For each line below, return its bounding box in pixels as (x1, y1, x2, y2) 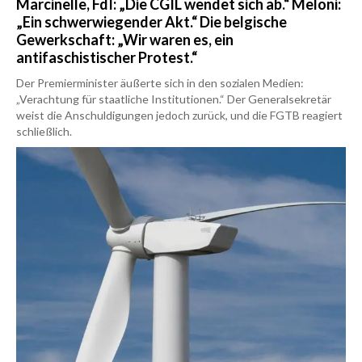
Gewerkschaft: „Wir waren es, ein (16, 31, 234, 49)
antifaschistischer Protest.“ (16, 48, 197, 67)
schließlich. (16, 124, 72, 139)
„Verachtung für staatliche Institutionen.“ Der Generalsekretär (16, 92, 331, 107)
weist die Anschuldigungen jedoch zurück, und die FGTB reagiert (16, 108, 343, 123)
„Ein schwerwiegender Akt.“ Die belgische (16, 13, 287, 32)
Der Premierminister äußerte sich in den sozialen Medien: (16, 76, 304, 90)
